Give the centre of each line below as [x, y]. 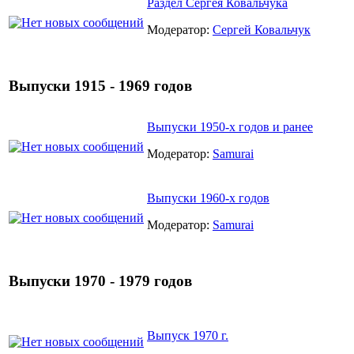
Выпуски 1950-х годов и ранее [230, 126]
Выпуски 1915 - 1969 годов [100, 86]
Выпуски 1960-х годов [208, 198]
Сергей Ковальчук [262, 29]
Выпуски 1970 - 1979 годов [100, 281]
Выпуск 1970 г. [188, 335]
